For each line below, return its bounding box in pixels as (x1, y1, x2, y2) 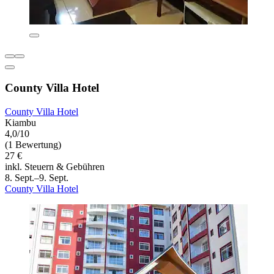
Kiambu (5, 117, 36, 128)
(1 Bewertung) (5, 139, 61, 150)
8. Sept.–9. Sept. (5, 172, 68, 183)
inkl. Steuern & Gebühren (5, 161, 105, 172)
